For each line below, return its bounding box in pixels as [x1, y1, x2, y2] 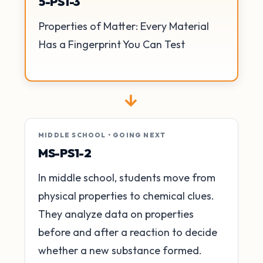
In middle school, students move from [38, 170, 215, 184]
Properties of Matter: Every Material [39, 19, 209, 33]
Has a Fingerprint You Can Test [39, 38, 185, 52]
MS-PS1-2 [38, 145, 92, 160]
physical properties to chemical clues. [38, 188, 214, 203]
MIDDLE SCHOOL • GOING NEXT [38, 130, 166, 139]
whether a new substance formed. [38, 243, 202, 257]
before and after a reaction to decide [38, 225, 217, 239]
